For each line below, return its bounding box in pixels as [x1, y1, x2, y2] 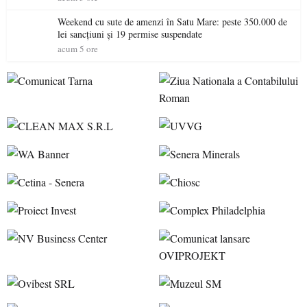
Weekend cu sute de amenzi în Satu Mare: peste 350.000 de [58, 15, 287, 28]
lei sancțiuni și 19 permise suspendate [58, 27, 202, 40]
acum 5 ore [58, 42, 98, 55]
